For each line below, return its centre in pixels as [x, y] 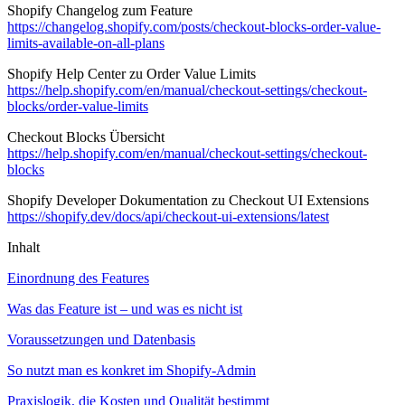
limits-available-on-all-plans [86, 42]
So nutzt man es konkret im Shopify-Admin [132, 370]
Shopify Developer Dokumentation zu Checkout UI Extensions [188, 200]
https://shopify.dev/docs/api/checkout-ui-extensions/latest [168, 216]
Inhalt [24, 247]
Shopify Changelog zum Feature [100, 10]
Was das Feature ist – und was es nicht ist [125, 308]
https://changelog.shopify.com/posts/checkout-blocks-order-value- [194, 26]
